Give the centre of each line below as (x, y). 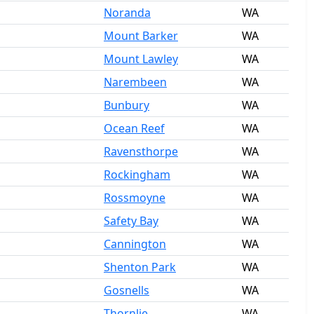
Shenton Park (140, 267)
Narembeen (135, 82)
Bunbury (127, 105)
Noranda (127, 13)
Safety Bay (131, 221)
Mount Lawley (141, 59)
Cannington (135, 244)
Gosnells (127, 290)
